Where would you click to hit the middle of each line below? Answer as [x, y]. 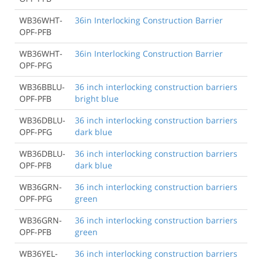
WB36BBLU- [42, 87]
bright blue [97, 98]
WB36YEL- [39, 253]
